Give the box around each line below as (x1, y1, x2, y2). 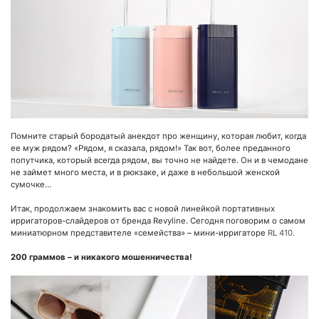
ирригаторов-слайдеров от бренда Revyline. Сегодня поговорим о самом (11, 216, 305, 226)
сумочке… (11, 179, 51, 190)
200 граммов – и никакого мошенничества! (11, 252, 192, 263)
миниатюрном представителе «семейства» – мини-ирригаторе (11, 228, 268, 239)
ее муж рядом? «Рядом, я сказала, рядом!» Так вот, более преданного (11, 143, 291, 154)
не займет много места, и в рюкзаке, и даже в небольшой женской (11, 167, 280, 178)
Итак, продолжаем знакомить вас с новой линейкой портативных (11, 204, 275, 214)
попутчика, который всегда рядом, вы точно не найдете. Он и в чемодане (11, 155, 308, 166)
